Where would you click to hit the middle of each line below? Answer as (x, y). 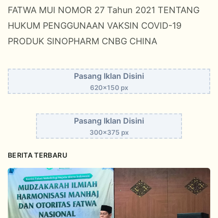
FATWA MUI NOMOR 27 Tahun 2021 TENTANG (104, 10)
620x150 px (109, 88)
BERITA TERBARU (37, 155)
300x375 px (109, 133)
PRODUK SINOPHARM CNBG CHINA (82, 41)
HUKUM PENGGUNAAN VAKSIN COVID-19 (95, 26)
